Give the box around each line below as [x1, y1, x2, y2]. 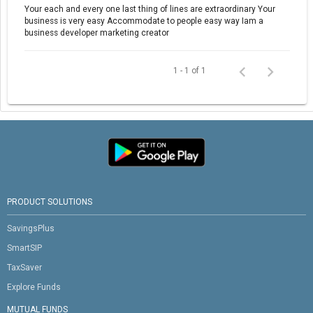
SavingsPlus [7, 223, 54, 233]
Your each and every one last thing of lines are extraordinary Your [24, 4, 275, 15]
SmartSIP [7, 242, 42, 253]
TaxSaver [7, 262, 42, 272]
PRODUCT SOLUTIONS [7, 196, 92, 207]
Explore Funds [7, 282, 61, 292]
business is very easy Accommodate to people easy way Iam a [24, 16, 263, 27]
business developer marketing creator [24, 28, 169, 38]
